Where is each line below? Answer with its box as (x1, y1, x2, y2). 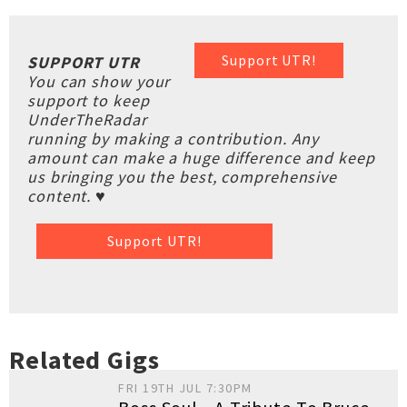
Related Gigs (9, 343, 160, 376)
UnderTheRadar (27, 109, 147, 130)
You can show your (27, 71, 171, 92)
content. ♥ (27, 185, 107, 206)
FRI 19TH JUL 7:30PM (118, 380, 253, 396)
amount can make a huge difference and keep (27, 147, 375, 168)
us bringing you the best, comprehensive (27, 166, 338, 187)
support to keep (27, 90, 150, 111)
